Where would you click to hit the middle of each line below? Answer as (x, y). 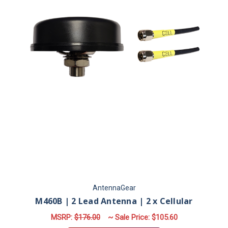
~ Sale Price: (130, 217)
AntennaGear (114, 188)
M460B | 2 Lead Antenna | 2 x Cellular (114, 201)
